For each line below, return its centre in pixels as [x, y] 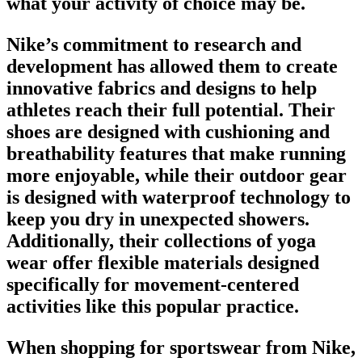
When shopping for [86, 347]
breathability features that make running [176, 153]
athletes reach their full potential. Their [171, 109]
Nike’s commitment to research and [154, 44]
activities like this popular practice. [153, 306]
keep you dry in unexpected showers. [158, 219]
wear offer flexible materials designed [163, 262]
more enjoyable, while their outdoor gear [177, 175]
